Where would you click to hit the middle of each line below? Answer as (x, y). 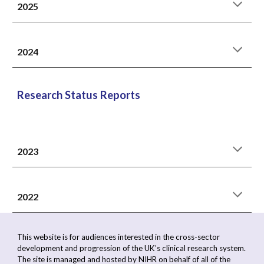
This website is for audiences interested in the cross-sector (119, 237)
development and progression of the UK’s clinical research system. (132, 248)
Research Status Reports (79, 95)
